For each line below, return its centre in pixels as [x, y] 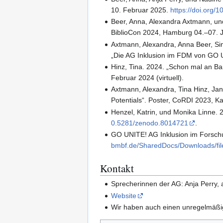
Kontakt [117, 168]
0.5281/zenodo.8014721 [150, 123]
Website [124, 195]
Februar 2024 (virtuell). [148, 78]
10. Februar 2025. [141, 10]
